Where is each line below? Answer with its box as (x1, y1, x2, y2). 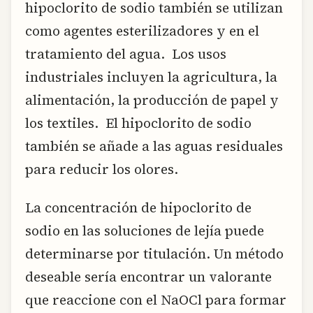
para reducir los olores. (25, 160, 178, 179)
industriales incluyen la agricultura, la (25, 68, 277, 87)
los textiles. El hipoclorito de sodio (25, 114, 252, 133)
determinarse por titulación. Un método (25, 245, 284, 263)
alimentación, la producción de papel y (25, 91, 279, 110)
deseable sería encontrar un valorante (25, 268, 272, 286)
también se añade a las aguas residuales (25, 137, 283, 156)
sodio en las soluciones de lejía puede (25, 221, 264, 240)
